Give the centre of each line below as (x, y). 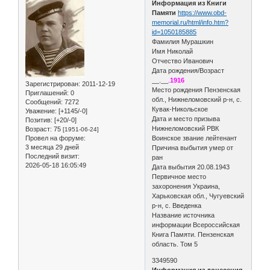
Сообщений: (44, 102)
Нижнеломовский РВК (186, 128)
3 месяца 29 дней (52, 147)
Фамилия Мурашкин (183, 41)
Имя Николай (173, 51)
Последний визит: (52, 156)
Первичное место (179, 176)
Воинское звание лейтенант (195, 138)
